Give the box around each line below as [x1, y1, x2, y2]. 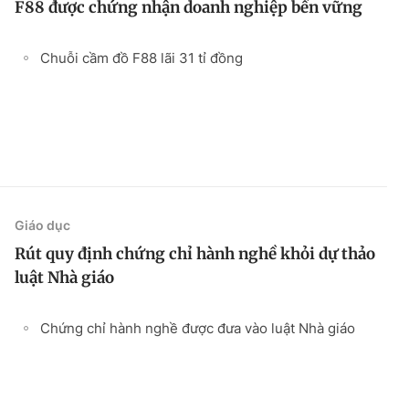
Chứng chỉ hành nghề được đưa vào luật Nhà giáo [40, 319, 355, 337]
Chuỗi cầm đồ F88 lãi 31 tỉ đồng [40, 48, 243, 67]
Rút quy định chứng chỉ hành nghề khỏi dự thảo [15, 243, 375, 264]
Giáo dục [15, 216, 70, 233]
